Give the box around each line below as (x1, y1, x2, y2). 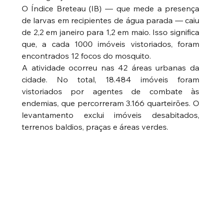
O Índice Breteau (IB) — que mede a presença (21, 3, 200, 13)
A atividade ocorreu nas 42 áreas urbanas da (21, 62, 200, 73)
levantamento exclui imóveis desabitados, (21, 110, 200, 120)
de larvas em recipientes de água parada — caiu (21, 15, 200, 25)
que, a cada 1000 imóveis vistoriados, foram (21, 38, 200, 49)
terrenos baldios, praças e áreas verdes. (21, 121, 168, 132)
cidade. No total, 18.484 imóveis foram (21, 74, 200, 84)
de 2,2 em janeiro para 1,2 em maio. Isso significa (21, 27, 200, 37)
